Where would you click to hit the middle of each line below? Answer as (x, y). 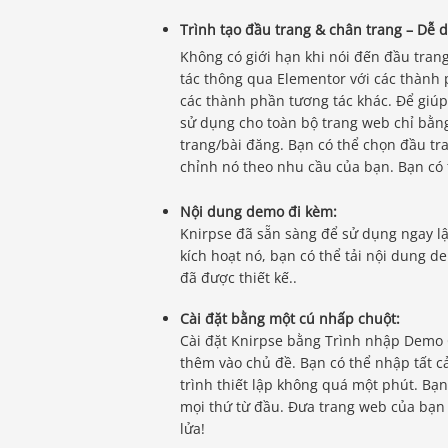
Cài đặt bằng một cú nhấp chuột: (290, 318)
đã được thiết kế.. (239, 278)
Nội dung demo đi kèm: (259, 212)
